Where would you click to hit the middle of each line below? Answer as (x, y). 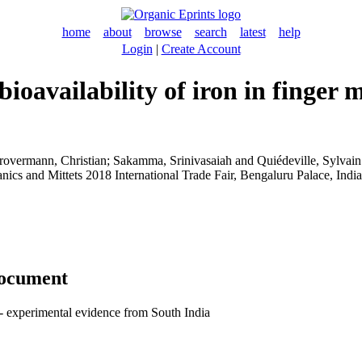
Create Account (201, 49)
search (210, 32)
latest (253, 32)
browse (163, 32)
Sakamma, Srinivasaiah (173, 160)
